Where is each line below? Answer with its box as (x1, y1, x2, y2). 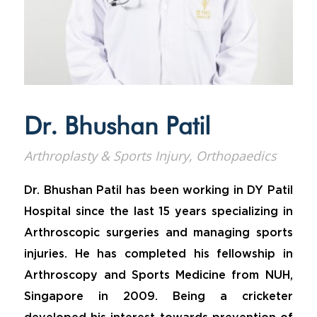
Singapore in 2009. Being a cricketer (24, 291, 293, 303)
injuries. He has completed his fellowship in (24, 248, 293, 260)
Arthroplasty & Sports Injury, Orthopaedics (24, 147, 277, 165)
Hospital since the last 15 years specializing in (24, 206, 293, 218)
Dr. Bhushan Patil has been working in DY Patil (24, 185, 293, 197)
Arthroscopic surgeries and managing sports (24, 227, 293, 239)
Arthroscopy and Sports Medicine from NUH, (24, 270, 293, 282)
